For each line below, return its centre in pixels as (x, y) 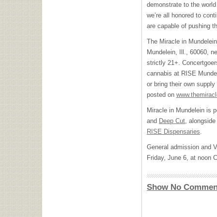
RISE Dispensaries (173, 132)
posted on (162, 95)
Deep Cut (172, 121)
